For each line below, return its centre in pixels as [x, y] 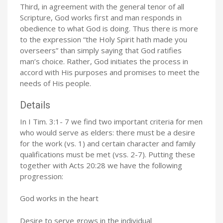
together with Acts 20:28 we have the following [101, 165]
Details [35, 105]
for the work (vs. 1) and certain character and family [108, 143]
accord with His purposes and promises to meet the [110, 72]
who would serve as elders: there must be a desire [108, 132]
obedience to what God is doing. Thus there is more [109, 28]
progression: [42, 176]
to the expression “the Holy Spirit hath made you [104, 39]
